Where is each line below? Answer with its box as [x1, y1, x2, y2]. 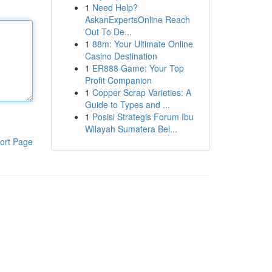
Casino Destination [84, 50, 157, 62]
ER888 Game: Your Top [92, 62, 184, 74]
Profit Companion [84, 74, 152, 86]
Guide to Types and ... [84, 98, 170, 110]
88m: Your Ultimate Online [92, 38, 193, 50]
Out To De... [84, 25, 132, 38]
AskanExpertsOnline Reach [84, 13, 190, 25]
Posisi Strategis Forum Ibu [92, 110, 194, 123]
